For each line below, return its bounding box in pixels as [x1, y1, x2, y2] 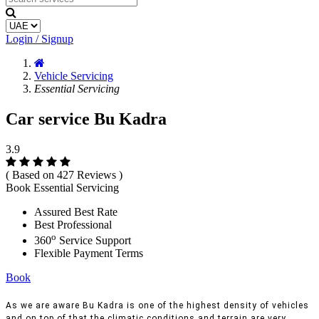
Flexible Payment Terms [34, 247, 143, 260]
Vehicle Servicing [34, 70, 113, 82]
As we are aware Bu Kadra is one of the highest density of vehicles [6, 300, 309, 311]
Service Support [56, 234, 131, 247]
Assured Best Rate [34, 205, 117, 218]
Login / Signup [6, 33, 73, 45]
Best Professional [34, 218, 112, 231]
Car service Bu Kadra [6, 109, 167, 128]
